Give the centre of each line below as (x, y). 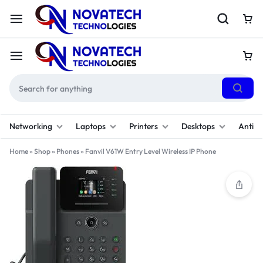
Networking (31, 126)
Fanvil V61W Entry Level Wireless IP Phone (151, 151)
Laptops (91, 126)
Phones (68, 151)
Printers (144, 126)
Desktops (198, 126)
